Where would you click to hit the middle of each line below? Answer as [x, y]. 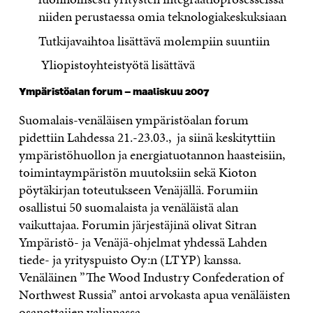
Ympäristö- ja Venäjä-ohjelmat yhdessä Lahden [143, 242]
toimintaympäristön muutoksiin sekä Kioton [137, 173]
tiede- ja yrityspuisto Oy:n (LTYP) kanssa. [130, 260]
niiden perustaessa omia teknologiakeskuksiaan [163, 17]
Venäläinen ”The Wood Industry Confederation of [151, 277]
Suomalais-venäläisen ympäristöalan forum [133, 120]
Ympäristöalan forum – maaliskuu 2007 [114, 93]
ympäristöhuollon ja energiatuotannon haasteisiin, [152, 155]
